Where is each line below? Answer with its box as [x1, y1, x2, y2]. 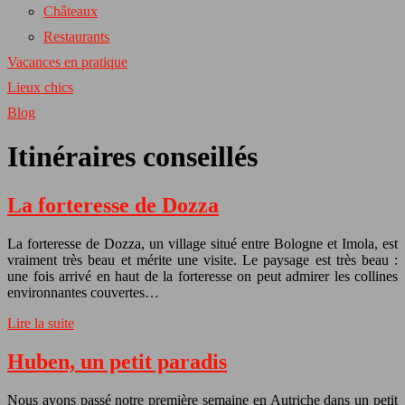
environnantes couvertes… [7, 284, 159, 300]
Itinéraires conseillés [7, 140, 258, 174]
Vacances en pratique [7, 54, 127, 70]
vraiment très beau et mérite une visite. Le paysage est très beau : [7, 251, 398, 268]
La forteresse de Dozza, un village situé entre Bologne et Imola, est [7, 235, 398, 251]
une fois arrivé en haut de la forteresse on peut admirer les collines [7, 268, 398, 284]
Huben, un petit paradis [7, 349, 227, 373]
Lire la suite [7, 315, 74, 331]
